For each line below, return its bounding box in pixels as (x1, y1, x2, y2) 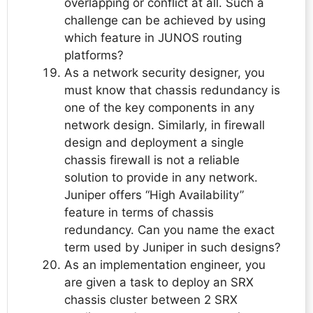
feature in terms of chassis (64, 205, 214, 220)
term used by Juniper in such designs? (64, 240, 281, 255)
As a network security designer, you (64, 66, 265, 80)
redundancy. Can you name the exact (64, 223, 275, 238)
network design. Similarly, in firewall (64, 118, 265, 133)
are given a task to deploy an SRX (64, 275, 254, 290)
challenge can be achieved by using (64, 13, 265, 28)
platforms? (64, 48, 124, 63)
